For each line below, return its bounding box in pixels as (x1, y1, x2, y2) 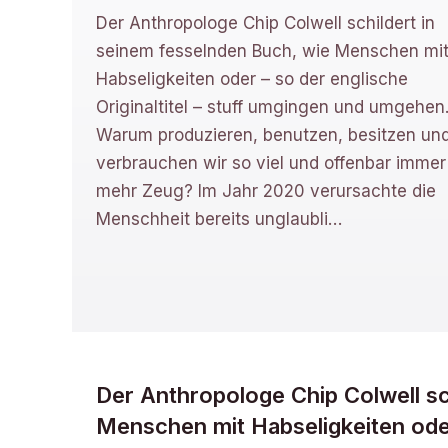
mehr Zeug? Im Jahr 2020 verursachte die (96, 180, 436, 201)
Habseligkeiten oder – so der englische (96, 68, 408, 89)
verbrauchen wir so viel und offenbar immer (96, 152, 446, 173)
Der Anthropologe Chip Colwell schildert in (96, 12, 435, 33)
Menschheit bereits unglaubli (96, 208, 328, 229)
